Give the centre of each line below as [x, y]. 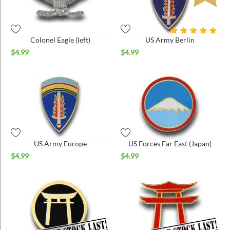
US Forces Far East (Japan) [170, 143]
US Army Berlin [170, 40]
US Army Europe [60, 143]
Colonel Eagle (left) [60, 40]
